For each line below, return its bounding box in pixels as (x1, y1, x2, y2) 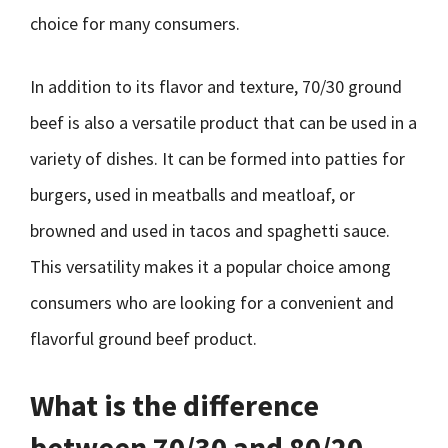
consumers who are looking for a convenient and (30, 291, 394, 314)
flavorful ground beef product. (30, 327, 257, 350)
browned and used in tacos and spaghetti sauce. (30, 219, 390, 242)
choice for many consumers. (30, 12, 240, 35)
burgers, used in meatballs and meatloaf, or (30, 183, 355, 206)
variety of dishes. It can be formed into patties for (30, 147, 405, 170)
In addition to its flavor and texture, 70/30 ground (30, 75, 402, 98)
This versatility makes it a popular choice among (30, 255, 391, 278)
